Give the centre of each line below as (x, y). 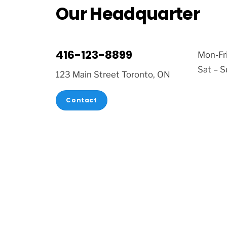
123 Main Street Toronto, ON (113, 74)
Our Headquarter (127, 14)
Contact (82, 100)
